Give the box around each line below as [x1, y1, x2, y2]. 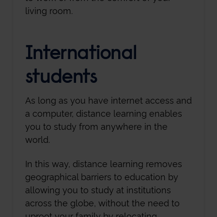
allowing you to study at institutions [25, 185, 171, 196]
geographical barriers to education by [25, 172, 178, 183]
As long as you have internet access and [25, 95, 192, 106]
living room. [25, 6, 73, 16]
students [25, 68, 97, 88]
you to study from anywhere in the [25, 121, 168, 132]
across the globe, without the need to [25, 198, 180, 209]
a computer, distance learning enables [25, 108, 182, 119]
